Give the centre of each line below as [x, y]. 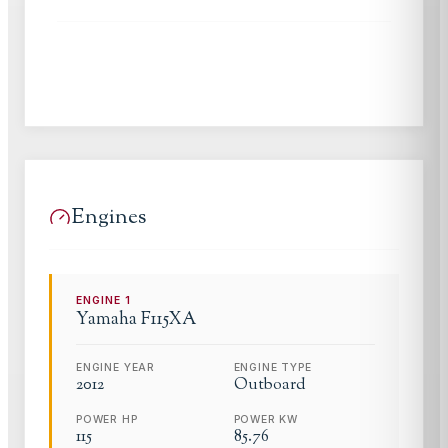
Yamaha [106, 319]
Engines [108, 217]
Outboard [269, 385]
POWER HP [107, 419]
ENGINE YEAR [116, 367]
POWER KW [266, 419]
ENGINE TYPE [272, 367]
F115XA [169, 319]
